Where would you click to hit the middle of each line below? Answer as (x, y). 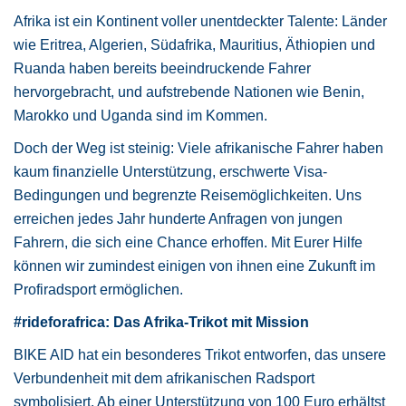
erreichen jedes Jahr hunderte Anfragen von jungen (178, 218)
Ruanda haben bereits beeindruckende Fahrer (162, 68)
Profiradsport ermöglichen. (98, 289)
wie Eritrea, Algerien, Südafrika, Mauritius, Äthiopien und (194, 44)
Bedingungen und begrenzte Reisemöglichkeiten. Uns (188, 195)
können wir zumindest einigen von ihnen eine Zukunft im (194, 266)
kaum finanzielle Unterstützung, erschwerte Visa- (170, 171)
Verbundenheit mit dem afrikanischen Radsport (164, 378)
